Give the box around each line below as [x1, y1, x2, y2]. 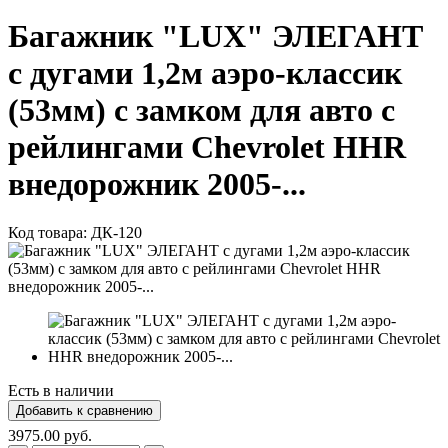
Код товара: [8, 224, 91, 242]
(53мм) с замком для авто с [8, 92, 395, 129]
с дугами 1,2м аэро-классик [8, 55, 402, 92]
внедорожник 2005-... [8, 166, 306, 203]
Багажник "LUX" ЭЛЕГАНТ [8, 18, 423, 55]
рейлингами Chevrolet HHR [8, 129, 406, 166]
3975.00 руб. [8, 427, 92, 445]
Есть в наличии [8, 382, 114, 400]
